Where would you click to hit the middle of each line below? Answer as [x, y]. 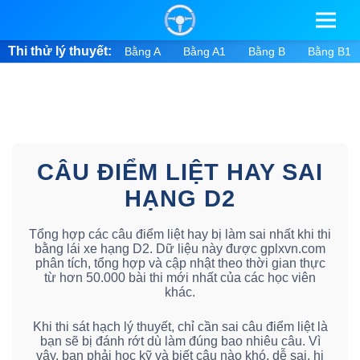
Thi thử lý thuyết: [60, 51]
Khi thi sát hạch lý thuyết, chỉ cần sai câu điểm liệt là [180, 327]
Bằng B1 [329, 51]
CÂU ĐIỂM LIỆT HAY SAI [180, 172]
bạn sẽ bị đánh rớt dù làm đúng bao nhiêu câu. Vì [180, 342]
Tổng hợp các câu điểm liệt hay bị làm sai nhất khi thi [180, 235]
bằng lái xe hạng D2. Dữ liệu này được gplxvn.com [180, 249]
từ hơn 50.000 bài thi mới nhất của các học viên [180, 278]
